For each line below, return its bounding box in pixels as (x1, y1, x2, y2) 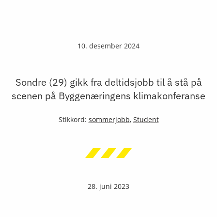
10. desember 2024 (77, 41, 139, 50)
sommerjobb (88, 115, 130, 124)
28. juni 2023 (88, 182, 129, 191)
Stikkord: (58, 115, 89, 124)
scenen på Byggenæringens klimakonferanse (12, 89, 205, 102)
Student (133, 115, 159, 124)
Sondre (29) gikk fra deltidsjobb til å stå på (15, 76, 202, 89)
